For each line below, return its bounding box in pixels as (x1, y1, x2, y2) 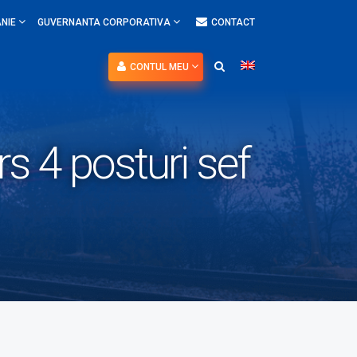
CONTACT (211, 17, 255, 28)
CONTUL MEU (130, 61, 191, 73)
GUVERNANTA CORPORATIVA (37, 17, 173, 28)
